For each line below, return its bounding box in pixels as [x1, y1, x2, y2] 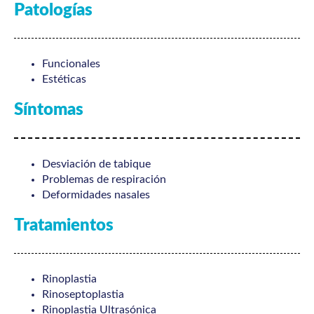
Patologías [14, 1, 93, 19]
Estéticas [42, 74, 86, 86]
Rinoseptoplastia [42, 289, 124, 301]
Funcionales [42, 58, 100, 70]
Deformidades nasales [42, 189, 150, 200]
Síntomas [14, 102, 83, 119]
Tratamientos [14, 217, 114, 234]
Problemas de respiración [42, 173, 166, 185]
